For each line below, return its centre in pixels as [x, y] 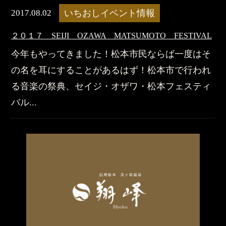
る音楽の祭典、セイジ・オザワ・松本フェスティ [111, 86]
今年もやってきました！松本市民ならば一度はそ [111, 54]
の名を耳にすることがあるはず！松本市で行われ [111, 70]
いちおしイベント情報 [109, 13]
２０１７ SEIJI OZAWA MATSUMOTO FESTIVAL [111, 35]
